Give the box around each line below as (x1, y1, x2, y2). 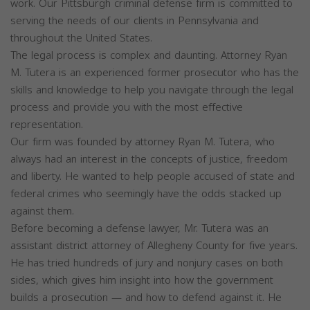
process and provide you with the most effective (10, 98, 243, 117)
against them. (10, 201, 74, 221)
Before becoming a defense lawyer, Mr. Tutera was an (10, 219, 268, 238)
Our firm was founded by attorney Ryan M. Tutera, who (10, 132, 275, 152)
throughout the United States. (10, 28, 152, 48)
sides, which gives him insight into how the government (10, 271, 273, 290)
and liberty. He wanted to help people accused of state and (10, 167, 295, 186)
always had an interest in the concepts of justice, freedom (10, 149, 288, 169)
